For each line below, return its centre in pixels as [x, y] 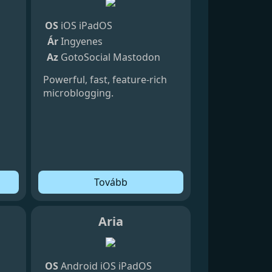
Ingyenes [81, 41]
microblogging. [78, 93]
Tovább [110, 182]
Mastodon [136, 57]
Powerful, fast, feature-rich [105, 79]
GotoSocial [85, 57]
